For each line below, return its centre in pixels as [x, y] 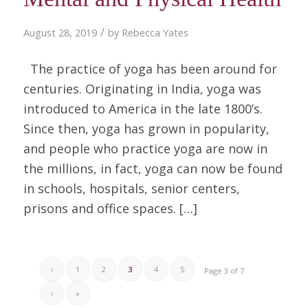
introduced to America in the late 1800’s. [143, 108]
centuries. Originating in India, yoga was [142, 88]
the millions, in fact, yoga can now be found [153, 168]
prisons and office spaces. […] [110, 208]
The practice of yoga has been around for [150, 68]
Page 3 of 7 [224, 270]
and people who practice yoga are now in [145, 148]
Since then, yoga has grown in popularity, [146, 128]
